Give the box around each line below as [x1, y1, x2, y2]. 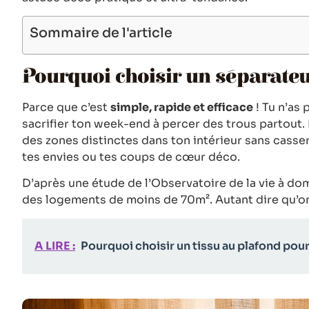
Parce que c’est [22, 100, 110, 115]
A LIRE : [34, 238, 75, 253]
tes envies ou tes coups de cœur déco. [22, 150, 240, 165]
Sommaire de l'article [30, 24, 172, 42]
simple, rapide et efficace [110, 100, 253, 115]
